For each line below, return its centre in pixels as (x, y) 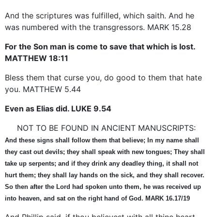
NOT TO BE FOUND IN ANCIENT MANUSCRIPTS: (106, 128)
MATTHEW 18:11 (37, 58)
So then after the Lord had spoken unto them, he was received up (103, 186)
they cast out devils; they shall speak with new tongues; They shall (105, 152)
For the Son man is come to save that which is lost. (100, 46)
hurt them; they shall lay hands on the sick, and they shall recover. (105, 175)
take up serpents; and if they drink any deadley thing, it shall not (101, 163)
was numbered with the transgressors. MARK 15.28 (98, 27)
